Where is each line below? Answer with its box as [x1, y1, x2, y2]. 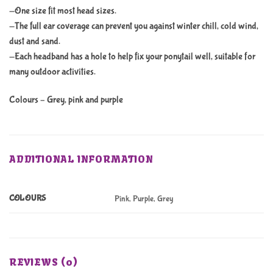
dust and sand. [9, 35, 60, 47]
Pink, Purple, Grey [115, 193, 174, 204]
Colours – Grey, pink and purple [9, 93, 123, 105]
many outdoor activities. [9, 65, 96, 77]
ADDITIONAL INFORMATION [9, 152, 154, 165]
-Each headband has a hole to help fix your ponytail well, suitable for [9, 50, 255, 62]
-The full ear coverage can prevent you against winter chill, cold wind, [9, 19, 258, 32]
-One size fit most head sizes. [9, 4, 116, 16]
